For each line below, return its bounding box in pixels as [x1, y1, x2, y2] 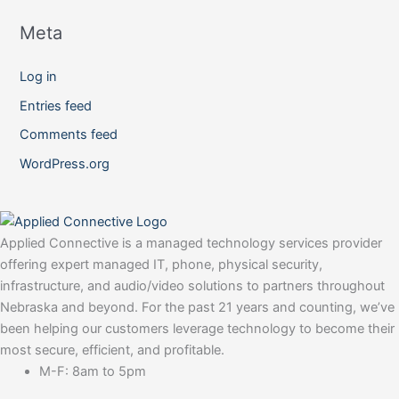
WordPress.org [20, 156, 110, 173]
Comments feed [20, 126, 118, 143]
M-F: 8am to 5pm [38, 362, 146, 379]
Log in [20, 69, 58, 85]
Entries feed [20, 97, 93, 114]
